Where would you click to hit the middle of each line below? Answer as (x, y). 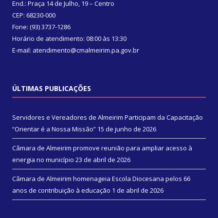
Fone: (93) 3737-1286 (41, 27)
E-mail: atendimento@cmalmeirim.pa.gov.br (76, 50)
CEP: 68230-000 (34, 15)
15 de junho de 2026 (127, 129)
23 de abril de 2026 (103, 160)
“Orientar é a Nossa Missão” (54, 129)
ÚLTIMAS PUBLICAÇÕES (52, 89)
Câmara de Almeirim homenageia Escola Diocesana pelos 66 (101, 179)
